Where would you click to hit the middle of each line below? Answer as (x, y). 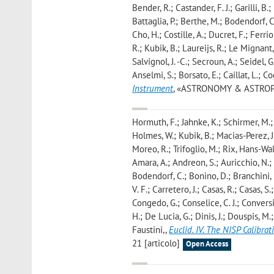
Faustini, (149, 230)
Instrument (153, 89)
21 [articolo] (156, 243)
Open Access (207, 244)
